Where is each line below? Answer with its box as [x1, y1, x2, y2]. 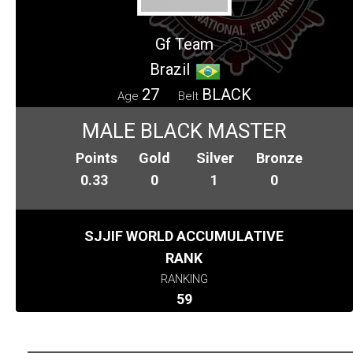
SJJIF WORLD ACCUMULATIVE [84, 227, 284, 244]
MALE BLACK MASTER [82, 118, 287, 143]
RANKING [160, 271, 208, 286]
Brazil [149, 59, 190, 79]
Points [76, 149, 118, 166]
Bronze [256, 149, 303, 166]
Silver [195, 149, 234, 166]
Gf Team [155, 34, 214, 54]
